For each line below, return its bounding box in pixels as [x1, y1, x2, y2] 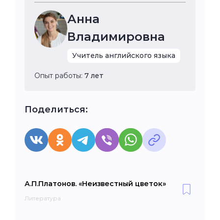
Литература [25, 194, 61, 202]
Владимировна [67, 29, 165, 44]
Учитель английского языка [72, 51, 176, 60]
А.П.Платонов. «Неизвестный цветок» [25, 179, 166, 188]
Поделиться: [25, 104, 88, 115]
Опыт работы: [34, 71, 84, 80]
